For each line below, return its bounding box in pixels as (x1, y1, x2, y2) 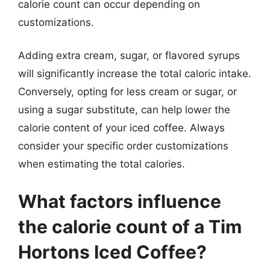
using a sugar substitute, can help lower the (18, 104, 230, 116)
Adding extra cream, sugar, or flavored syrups (18, 49, 240, 61)
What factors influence (18, 190, 221, 212)
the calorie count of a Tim (18, 215, 242, 237)
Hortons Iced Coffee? (18, 240, 207, 263)
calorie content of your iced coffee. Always (18, 122, 225, 134)
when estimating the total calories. (18, 158, 185, 170)
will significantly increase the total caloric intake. (18, 67, 251, 80)
